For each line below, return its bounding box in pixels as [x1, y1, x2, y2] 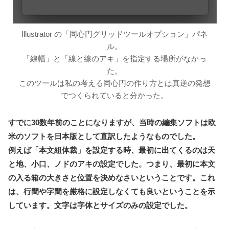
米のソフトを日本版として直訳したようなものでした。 [8, 132, 200, 141]
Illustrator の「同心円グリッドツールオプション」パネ [21, 30, 208, 39]
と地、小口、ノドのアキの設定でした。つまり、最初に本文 [8, 159, 215, 169]
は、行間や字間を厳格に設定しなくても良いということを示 [8, 187, 215, 196]
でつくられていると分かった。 [61, 91, 168, 100]
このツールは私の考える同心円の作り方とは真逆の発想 [18, 79, 211, 88]
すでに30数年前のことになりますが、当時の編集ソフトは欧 [8, 118, 216, 127]
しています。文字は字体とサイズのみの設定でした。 [8, 201, 192, 210]
